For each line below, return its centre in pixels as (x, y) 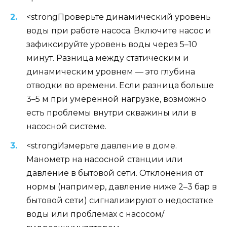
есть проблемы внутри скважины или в (111, 112)
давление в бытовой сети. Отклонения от (115, 173)
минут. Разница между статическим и (108, 58)
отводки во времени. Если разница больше (120, 85)
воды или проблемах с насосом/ (95, 214)
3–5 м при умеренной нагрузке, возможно (116, 99)
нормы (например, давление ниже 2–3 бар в (122, 186)
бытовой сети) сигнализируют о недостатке (120, 200)
